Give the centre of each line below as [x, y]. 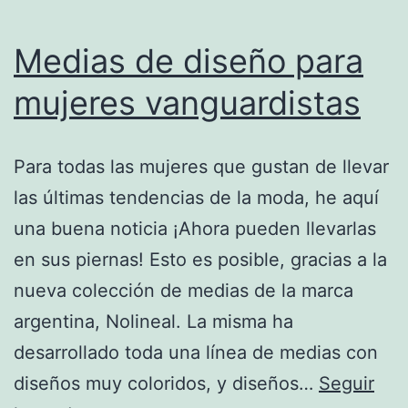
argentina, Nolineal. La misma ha [153, 321]
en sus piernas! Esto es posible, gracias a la [200, 259]
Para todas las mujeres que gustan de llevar [201, 166]
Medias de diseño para [189, 61]
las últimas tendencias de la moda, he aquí [196, 197]
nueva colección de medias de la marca [184, 290]
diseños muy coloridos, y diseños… [166, 383]
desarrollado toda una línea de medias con [196, 352]
